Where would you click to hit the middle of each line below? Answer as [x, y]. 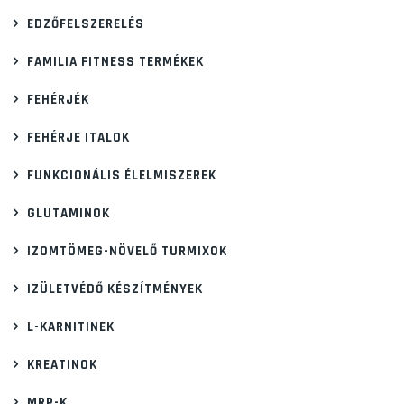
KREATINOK [62, 364]
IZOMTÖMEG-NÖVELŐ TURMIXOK [127, 251]
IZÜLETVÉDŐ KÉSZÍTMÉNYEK [115, 289]
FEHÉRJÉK [58, 99]
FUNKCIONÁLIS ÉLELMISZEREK [122, 175]
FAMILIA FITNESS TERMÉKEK [115, 61]
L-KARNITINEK [71, 326]
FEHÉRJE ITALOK [78, 137]
